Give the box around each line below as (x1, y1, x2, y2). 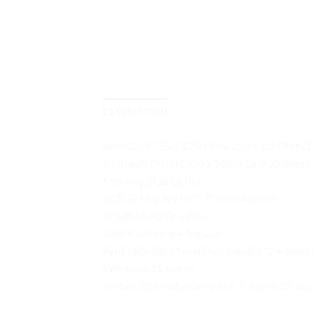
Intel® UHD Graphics (103, 208, 208, 222)
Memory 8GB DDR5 (103, 173, 201, 187)
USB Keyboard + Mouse (103, 226, 219, 240)
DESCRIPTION (103, 105, 167, 117)
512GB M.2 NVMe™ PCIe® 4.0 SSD (103, 191, 277, 205)
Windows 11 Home (103, 261, 195, 275)
